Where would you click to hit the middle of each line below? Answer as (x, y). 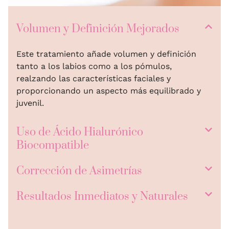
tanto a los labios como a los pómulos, (94, 66)
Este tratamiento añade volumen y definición (106, 54)
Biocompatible (53, 146)
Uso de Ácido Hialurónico (80, 132)
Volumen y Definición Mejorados (98, 29)
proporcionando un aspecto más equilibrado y (109, 91)
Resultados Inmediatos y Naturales (102, 197)
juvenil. (30, 103)
